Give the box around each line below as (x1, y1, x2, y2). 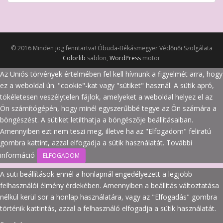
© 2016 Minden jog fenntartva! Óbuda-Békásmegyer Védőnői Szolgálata (10, 44, 213, 53)
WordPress (110, 54, 141, 63)
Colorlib (63, 54, 86, 63)
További (166, 138, 192, 148)
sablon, (86, 54, 110, 63)
